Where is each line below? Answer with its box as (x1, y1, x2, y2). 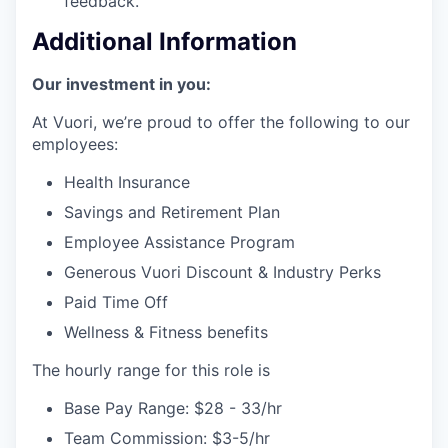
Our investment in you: (32, 74, 211, 95)
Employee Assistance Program (64, 232, 295, 253)
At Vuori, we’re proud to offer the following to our (32, 112, 410, 133)
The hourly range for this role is (32, 360, 270, 381)
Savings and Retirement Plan (64, 202, 280, 223)
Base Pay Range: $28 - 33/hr (64, 398, 282, 419)
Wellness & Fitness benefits (64, 322, 268, 343)
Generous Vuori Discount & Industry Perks (64, 262, 381, 283)
